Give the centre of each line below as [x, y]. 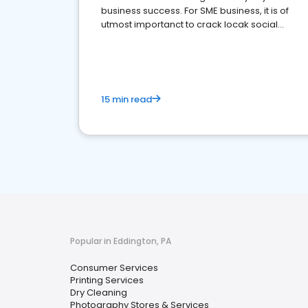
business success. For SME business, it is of [195, 11]
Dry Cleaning [99, 293]
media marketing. [141, 38]
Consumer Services [114, 268]
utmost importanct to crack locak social [189, 24]
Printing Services [107, 280]
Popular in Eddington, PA [121, 241]
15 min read [126, 99]
